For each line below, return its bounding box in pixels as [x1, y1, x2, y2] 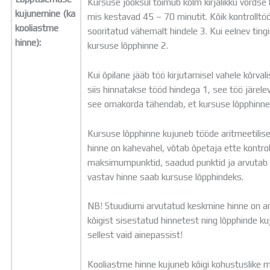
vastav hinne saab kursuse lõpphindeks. [87, 171, 244, 182]
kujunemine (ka [15, 8, 76, 19]
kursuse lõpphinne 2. [87, 40, 169, 51]
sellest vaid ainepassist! [87, 229, 183, 240]
